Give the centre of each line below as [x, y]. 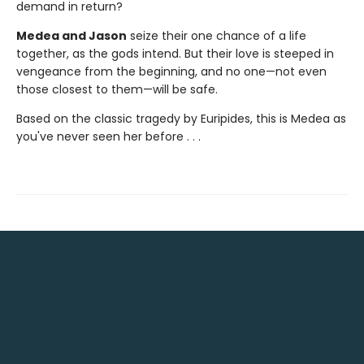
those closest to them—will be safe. [117, 89]
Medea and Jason [71, 35]
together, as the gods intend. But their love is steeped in [175, 53]
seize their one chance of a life [217, 35]
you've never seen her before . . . [108, 136]
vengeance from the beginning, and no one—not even [171, 71]
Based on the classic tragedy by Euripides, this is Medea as [181, 118]
